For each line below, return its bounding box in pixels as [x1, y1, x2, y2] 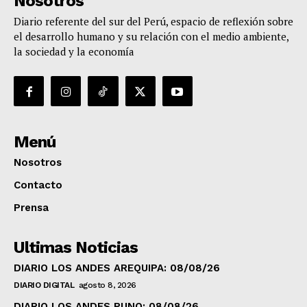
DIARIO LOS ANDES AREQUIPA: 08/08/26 [14, 262, 220, 275]
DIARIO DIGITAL [14, 280, 74, 291]
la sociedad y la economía [14, 45, 134, 59]
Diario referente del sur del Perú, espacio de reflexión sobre [14, 14, 293, 29]
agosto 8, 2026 [78, 280, 136, 291]
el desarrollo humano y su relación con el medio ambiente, [14, 29, 288, 44]
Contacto [14, 179, 62, 192]
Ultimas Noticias [14, 238, 138, 258]
